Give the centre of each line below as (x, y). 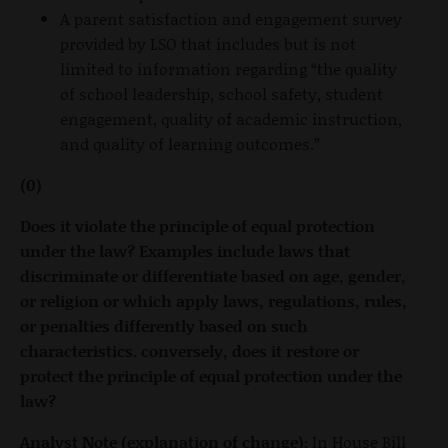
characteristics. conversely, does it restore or (189, 350)
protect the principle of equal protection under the (211, 375)
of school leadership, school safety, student (221, 93)
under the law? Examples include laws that (185, 250)
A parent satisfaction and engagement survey (231, 18)
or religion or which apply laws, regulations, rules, (213, 300)
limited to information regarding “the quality (228, 68)
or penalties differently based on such (164, 325)
